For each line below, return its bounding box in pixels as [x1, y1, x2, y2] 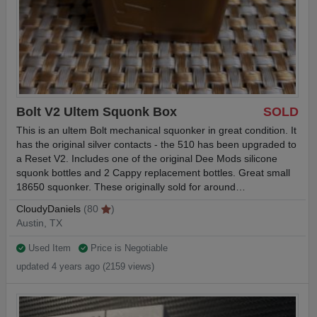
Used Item [25, 243, 74, 254]
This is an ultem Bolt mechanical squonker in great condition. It [16, 125, 296, 137]
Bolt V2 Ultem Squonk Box [16, 104, 177, 119]
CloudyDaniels [16, 204, 81, 215]
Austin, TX [16, 218, 62, 229]
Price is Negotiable [87, 243, 168, 254]
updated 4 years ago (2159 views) [16, 261, 154, 272]
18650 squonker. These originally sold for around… [16, 182, 246, 193]
